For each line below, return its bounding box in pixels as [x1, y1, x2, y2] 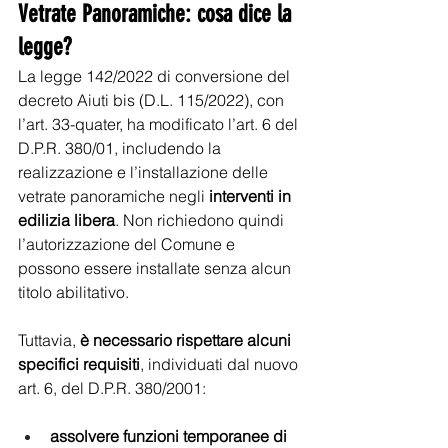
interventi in [209, 186, 295, 206]
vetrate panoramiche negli [18, 186, 209, 206]
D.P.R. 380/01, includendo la [18, 138, 225, 158]
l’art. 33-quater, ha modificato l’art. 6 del [18, 114, 302, 134]
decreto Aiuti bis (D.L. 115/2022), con [18, 90, 288, 110]
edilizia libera [18, 210, 115, 230]
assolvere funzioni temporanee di [50, 426, 291, 446]
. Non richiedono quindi [115, 210, 288, 230]
